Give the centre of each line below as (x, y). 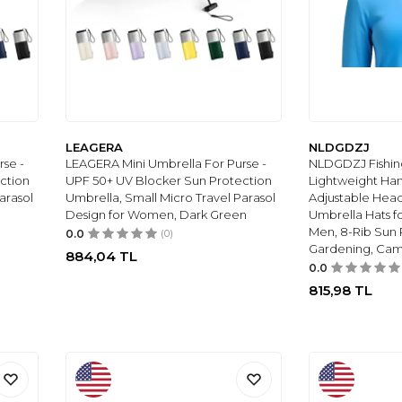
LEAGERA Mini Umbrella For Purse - (166, 163)
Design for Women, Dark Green (157, 214)
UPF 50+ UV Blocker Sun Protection (169, 180)
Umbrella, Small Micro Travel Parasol (171, 197)
